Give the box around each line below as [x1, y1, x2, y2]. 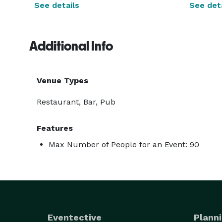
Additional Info [29, 39, 113, 54]
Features [37, 123, 73, 133]
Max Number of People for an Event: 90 [49, 140, 199, 149]
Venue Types [37, 76, 88, 85]
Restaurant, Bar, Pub [37, 97, 115, 107]
